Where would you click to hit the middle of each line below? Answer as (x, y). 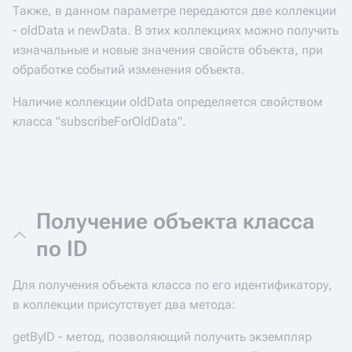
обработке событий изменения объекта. (129, 70)
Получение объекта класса (175, 221)
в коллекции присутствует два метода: (124, 304)
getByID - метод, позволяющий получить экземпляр (162, 337)
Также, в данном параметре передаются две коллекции (174, 11)
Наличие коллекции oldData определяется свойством (168, 102)
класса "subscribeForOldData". (99, 121)
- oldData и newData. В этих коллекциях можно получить (176, 30)
